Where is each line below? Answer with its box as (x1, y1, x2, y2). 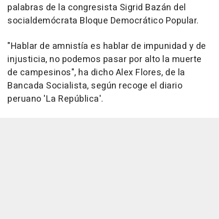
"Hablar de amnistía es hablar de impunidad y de (7, 40, 206, 53)
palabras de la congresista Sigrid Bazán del (7, 1, 186, 15)
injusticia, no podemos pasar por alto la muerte (7, 53, 202, 66)
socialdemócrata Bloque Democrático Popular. (7, 14, 199, 28)
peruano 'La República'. (7, 92, 104, 106)
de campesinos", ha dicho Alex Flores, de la (7, 66, 185, 80)
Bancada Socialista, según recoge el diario (7, 79, 182, 93)
